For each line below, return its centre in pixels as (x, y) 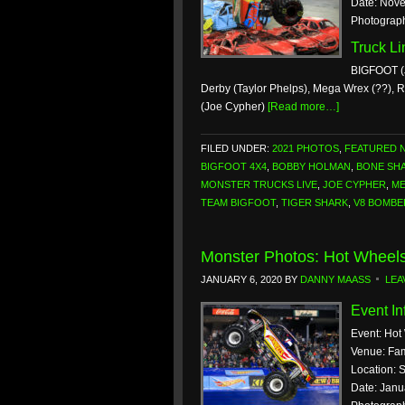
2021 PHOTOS (306, 148)
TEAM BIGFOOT (238, 202)
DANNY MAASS (335, 279)
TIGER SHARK (315, 202)
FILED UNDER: (236, 148)
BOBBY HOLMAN (311, 166)
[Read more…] (303, 107)
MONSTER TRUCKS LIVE (259, 184)
